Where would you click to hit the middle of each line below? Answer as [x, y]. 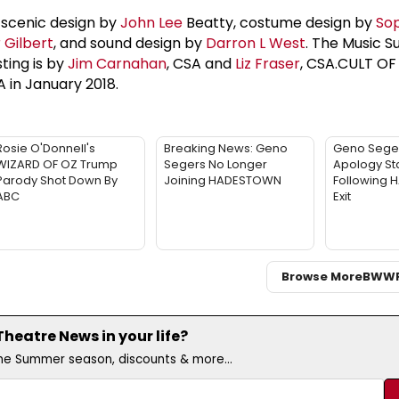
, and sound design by [130, 43]
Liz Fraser [268, 63]
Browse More [322, 277]
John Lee [151, 22]
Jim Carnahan [117, 63]
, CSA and [201, 63]
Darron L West [256, 43]
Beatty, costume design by [279, 22]
